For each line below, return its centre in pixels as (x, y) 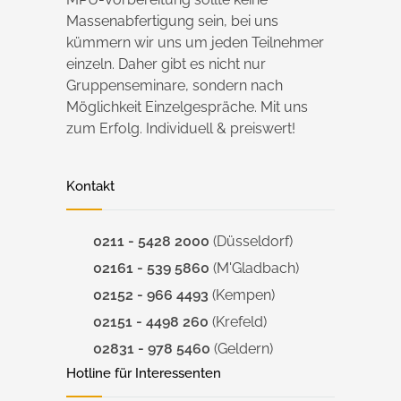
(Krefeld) (238, 322)
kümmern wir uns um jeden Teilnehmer (195, 43)
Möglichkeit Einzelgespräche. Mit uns (187, 107)
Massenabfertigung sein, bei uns (172, 21)
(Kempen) (242, 295)
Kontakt (90, 186)
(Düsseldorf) (251, 241)
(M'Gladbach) (254, 268)
